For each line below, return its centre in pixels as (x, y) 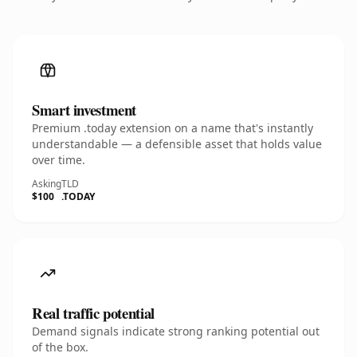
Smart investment (84, 110)
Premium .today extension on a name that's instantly (173, 128)
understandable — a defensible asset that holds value (177, 144)
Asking (47, 184)
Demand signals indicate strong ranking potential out (176, 331)
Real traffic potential (93, 313)
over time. (59, 160)
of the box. (60, 347)
